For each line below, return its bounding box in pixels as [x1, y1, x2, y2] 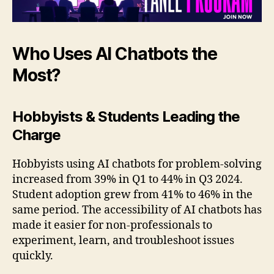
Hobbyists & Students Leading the [12, 108, 240, 126]
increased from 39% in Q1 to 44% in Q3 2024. [12, 172, 243, 187]
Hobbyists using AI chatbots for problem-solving [12, 157, 262, 172]
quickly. [12, 249, 56, 264]
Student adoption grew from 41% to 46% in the [12, 188, 253, 202]
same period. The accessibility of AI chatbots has [12, 203, 262, 218]
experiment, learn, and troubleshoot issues [12, 234, 234, 248]
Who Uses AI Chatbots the [12, 43, 218, 65]
